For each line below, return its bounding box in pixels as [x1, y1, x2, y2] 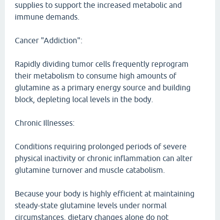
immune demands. [15, 12, 80, 21]
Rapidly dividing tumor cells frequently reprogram [15, 59, 189, 68]
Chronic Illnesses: [15, 118, 75, 127]
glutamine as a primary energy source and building [15, 83, 191, 92]
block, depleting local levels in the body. [15, 95, 153, 104]
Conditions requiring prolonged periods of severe [15, 142, 187, 151]
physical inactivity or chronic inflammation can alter [15, 154, 192, 163]
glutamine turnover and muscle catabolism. [15, 165, 165, 174]
